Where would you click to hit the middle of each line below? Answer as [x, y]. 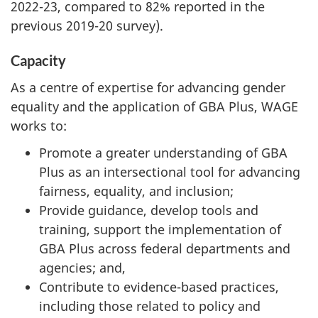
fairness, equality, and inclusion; [136, 191]
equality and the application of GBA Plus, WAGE [154, 106]
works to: [39, 125]
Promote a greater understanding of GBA [163, 153]
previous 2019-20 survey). [87, 26]
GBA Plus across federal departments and [165, 249]
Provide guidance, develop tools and [149, 210]
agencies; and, [82, 268]
